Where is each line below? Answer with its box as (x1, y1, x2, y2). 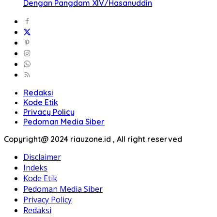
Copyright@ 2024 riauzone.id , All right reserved (4, 134, 182, 144)
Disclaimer (23, 152, 61, 163)
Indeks (23, 162, 47, 173)
